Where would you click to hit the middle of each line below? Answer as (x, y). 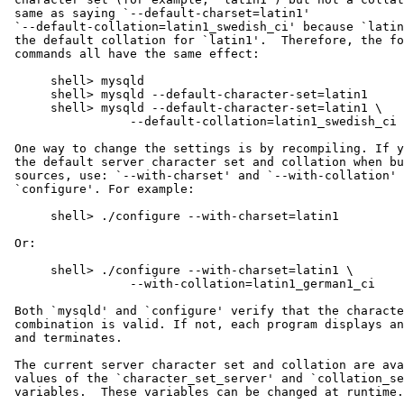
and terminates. (65, 337)
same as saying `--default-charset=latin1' (159, 13)
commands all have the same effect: (133, 53)
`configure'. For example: (101, 188)
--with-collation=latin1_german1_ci (191, 283)
